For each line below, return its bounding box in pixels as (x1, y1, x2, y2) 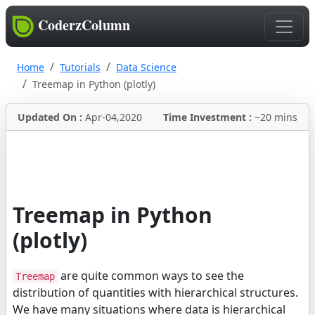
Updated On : (18, 110, 85, 124)
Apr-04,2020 (85, 110, 142, 124)
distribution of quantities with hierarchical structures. (13, 285, 298, 301)
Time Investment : (163, 110, 255, 124)
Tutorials (60, 60, 101, 75)
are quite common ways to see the (58, 268, 244, 284)
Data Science (116, 60, 176, 75)
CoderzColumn (38, 15, 130, 35)
